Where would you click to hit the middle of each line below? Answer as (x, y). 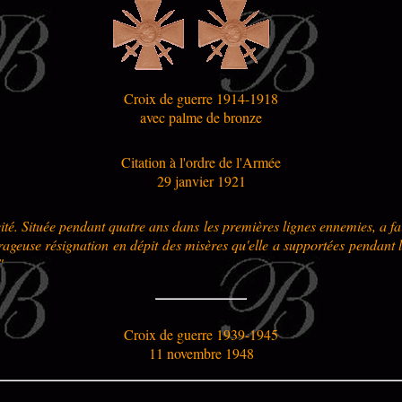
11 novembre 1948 (201, 353)
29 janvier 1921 (201, 180)
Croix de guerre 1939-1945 (201, 334)
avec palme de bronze (201, 117)
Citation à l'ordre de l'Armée (201, 162)
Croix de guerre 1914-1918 (201, 98)
